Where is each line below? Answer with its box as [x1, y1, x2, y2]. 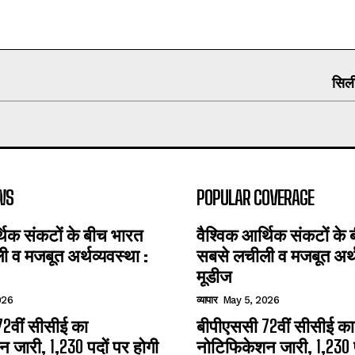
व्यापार [197, 294, 217, 306]
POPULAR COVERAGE [197, 186, 314, 209]
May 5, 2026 [222, 294, 279, 306]
